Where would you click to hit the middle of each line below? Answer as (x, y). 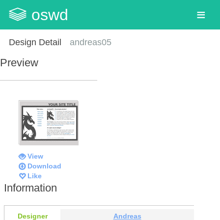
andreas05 (91, 42)
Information (30, 188)
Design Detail (35, 42)
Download (44, 166)
